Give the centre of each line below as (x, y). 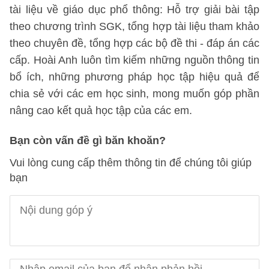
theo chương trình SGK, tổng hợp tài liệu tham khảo (134, 26)
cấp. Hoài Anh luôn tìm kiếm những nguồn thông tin (134, 60)
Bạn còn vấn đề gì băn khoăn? (88, 141)
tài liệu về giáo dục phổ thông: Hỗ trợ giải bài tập (134, 10)
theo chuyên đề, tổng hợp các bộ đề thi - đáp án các (134, 43)
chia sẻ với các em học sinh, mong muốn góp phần (134, 94)
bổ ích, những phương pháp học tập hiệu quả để (134, 77)
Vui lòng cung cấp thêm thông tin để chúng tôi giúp (131, 163)
